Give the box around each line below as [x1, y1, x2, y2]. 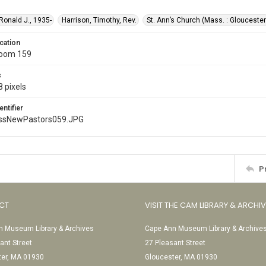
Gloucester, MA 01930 [145, 253, 217, 261]
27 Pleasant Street [145, 239, 205, 247]
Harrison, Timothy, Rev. [62, 16, 137, 24]
